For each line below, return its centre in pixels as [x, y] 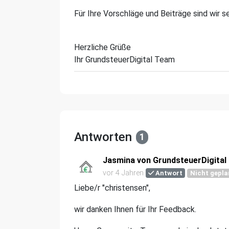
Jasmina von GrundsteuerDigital [165, 160]
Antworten [103, 137]
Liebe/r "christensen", [112, 188]
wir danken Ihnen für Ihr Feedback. [136, 209]
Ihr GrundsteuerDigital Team [124, 60]
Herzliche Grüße [102, 47]
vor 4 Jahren [123, 173]
